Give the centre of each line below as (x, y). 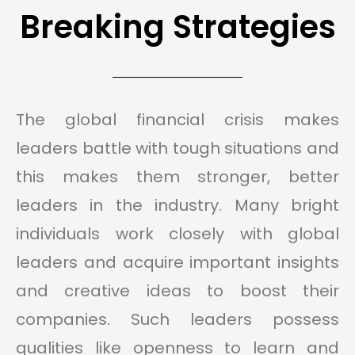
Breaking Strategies (177, 27)
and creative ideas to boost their (177, 291)
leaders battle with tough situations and (177, 149)
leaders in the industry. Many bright (177, 206)
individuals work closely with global (177, 234)
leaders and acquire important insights (177, 263)
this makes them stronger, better (177, 177)
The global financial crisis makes (177, 120)
